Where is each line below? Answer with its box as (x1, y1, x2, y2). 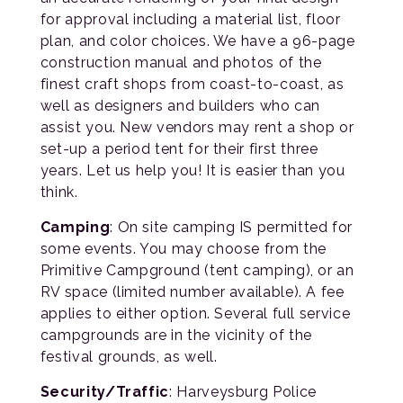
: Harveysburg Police (169, 383, 317, 400)
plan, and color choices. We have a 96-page (40, 32, 355, 49)
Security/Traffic (40, 383, 170, 400)
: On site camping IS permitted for (110, 219, 354, 236)
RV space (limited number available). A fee (40, 283, 345, 300)
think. (40, 184, 78, 201)
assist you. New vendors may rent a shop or (40, 119, 354, 136)
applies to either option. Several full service (40, 305, 351, 322)
